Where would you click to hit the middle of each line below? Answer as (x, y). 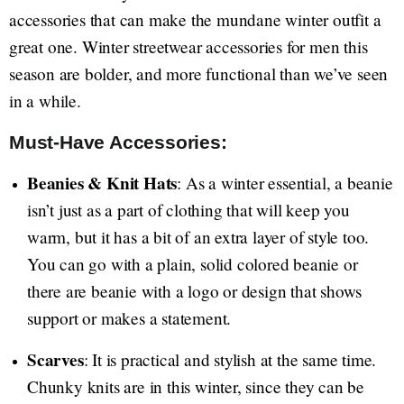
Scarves (55, 360)
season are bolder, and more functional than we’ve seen (199, 74)
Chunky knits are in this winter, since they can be (196, 387)
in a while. (45, 101)
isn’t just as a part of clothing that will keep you (188, 210)
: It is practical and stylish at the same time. (230, 360)
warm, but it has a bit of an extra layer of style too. (198, 237)
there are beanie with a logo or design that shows (195, 291)
